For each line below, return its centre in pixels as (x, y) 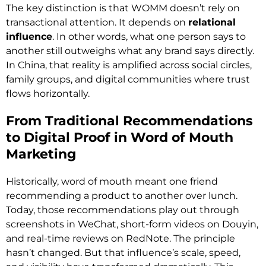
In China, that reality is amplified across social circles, (129, 65)
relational (212, 23)
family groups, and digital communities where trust (128, 80)
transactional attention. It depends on (97, 23)
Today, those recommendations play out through (123, 210)
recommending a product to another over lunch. (122, 196)
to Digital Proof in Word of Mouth (120, 138)
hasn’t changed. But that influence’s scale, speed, (123, 253)
